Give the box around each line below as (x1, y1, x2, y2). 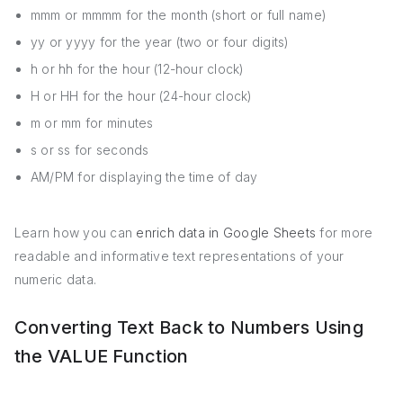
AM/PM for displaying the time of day (31, 169, 258, 185)
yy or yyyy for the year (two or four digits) (31, 34, 290, 50)
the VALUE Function (14, 345, 189, 368)
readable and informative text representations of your (14, 248, 345, 264)
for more (316, 225, 373, 241)
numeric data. (14, 272, 97, 288)
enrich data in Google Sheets (136, 225, 317, 241)
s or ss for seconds (31, 142, 149, 158)
